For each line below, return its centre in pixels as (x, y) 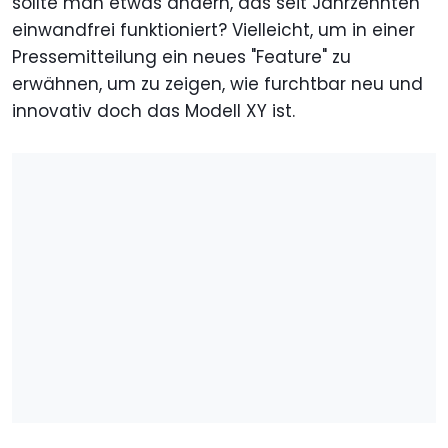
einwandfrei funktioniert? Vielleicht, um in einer (213, 30)
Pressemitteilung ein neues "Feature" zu (181, 57)
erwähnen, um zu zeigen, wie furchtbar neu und (217, 84)
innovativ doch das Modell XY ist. (153, 111)
